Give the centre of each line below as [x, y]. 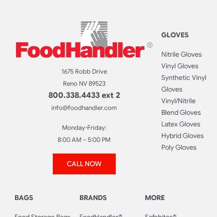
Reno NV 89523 [84, 84]
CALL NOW [84, 164]
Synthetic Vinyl [184, 78]
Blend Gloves [181, 113]
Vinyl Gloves [180, 66]
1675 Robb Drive [84, 72]
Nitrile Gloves [181, 54]
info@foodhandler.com [84, 108]
